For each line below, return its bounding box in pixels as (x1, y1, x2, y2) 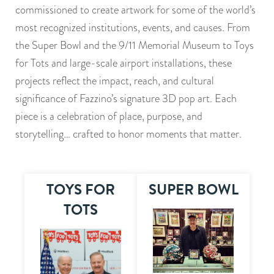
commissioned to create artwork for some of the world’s (15, 2, 256, 18)
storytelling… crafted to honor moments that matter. (15, 126, 242, 142)
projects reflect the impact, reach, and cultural (15, 73, 214, 89)
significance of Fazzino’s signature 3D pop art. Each (15, 91, 237, 106)
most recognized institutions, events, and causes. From (15, 20, 250, 35)
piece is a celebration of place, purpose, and (15, 108, 202, 124)
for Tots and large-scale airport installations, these (15, 55, 232, 71)
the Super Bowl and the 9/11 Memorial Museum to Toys (15, 37, 254, 53)
